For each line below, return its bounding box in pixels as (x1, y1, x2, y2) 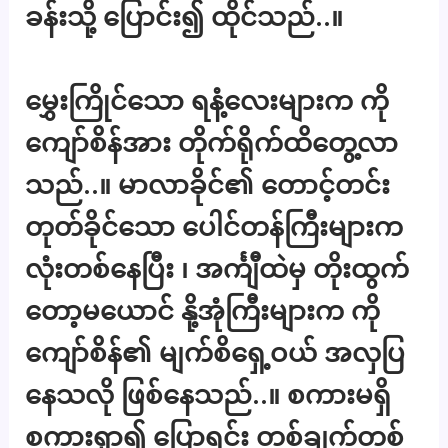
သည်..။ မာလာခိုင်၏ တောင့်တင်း (25, 168, 391, 200)
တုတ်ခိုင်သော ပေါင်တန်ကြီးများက (25, 210, 404, 242)
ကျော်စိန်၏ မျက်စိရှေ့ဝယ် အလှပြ (25, 336, 406, 368)
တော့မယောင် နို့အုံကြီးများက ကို (25, 294, 381, 326)
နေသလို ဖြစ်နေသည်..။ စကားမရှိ (25, 378, 392, 410)
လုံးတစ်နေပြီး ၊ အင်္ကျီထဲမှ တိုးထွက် (25, 252, 410, 284)
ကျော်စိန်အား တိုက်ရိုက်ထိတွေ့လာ (25, 126, 399, 158)
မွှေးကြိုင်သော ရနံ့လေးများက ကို (25, 84, 390, 116)
